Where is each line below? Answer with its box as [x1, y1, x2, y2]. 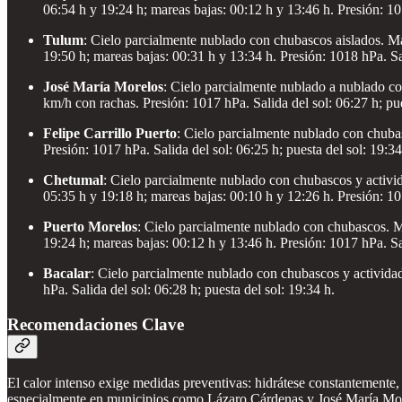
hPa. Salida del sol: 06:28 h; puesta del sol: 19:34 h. [43, 281, 335, 297]
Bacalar [43, 265, 91, 281]
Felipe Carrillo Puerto [43, 125, 177, 141]
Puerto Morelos [43, 218, 137, 234]
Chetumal [43, 171, 103, 188]
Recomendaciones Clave [7, 314, 184, 334]
